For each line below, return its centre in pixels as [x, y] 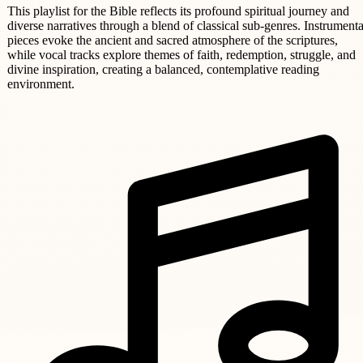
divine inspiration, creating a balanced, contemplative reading [163, 69]
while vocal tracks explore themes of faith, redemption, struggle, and [181, 54]
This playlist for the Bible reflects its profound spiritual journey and [178, 11]
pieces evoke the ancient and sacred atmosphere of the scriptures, [173, 40]
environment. [41, 83]
